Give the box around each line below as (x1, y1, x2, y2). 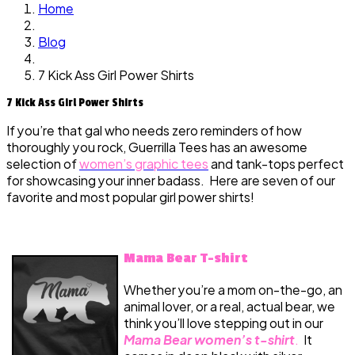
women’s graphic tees (79, 155, 208, 173)
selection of (6, 155, 79, 173)
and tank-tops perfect (208, 155, 344, 173)
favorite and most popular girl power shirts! (6, 189, 254, 206)
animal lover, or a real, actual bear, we (124, 297, 335, 315)
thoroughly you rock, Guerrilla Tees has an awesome (6, 139, 307, 156)
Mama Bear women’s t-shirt (124, 330, 295, 348)
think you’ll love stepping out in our (124, 314, 323, 331)
